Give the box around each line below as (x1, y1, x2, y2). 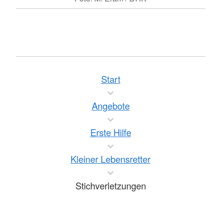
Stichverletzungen (75, 179, 146, 192)
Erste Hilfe (90, 126, 131, 139)
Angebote (91, 99, 130, 112)
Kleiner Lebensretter (71, 152, 150, 166)
